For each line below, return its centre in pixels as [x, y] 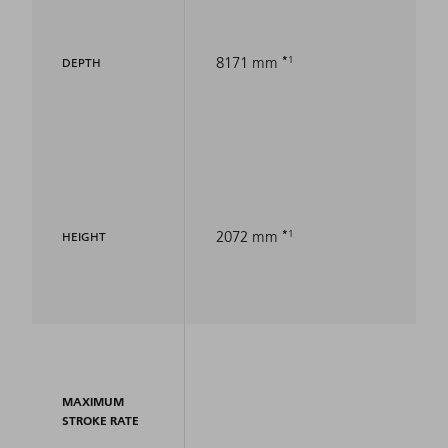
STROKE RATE [100, 421]
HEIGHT [84, 237]
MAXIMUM [93, 402]
